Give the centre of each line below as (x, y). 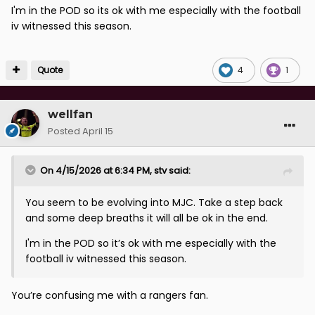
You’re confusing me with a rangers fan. (111, 295)
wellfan (70, 114)
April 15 (98, 131)
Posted (65, 131)
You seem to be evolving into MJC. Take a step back (154, 202)
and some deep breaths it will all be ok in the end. (148, 218)
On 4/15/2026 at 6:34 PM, (97, 170)
